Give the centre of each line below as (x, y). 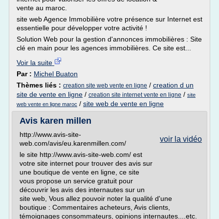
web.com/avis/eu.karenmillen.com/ (73, 143)
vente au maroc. (42, 8)
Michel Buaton (56, 74)
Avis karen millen (55, 121)
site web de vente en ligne (123, 104)
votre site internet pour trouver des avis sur (86, 163)
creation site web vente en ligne (105, 86)
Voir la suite (35, 63)
